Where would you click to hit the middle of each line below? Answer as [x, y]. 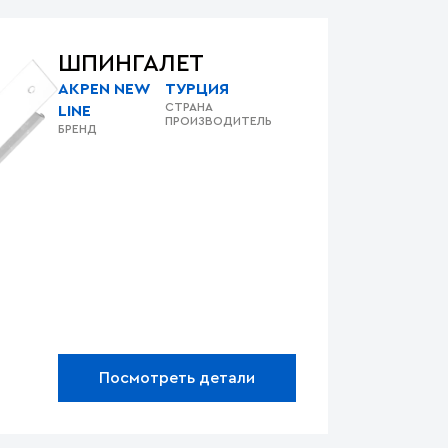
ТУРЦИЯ [197, 89]
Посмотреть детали [177, 377]
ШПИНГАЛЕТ [131, 64]
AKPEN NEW [104, 89]
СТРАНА [189, 107]
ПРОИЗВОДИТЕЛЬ [219, 121]
